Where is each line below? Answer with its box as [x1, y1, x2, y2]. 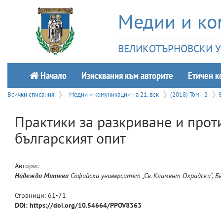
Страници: [15, 191, 48, 200]
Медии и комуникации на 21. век [69, 90, 159, 98]
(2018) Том [170, 90, 201, 98]
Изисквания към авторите [81, 69, 173, 81]
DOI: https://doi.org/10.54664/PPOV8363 [15, 201, 142, 210]
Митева [44, 171, 69, 180]
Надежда [15, 171, 42, 180]
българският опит [15, 128, 126, 147]
